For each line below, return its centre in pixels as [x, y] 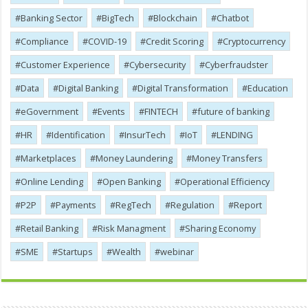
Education [268, 88]
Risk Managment [132, 228]
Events [112, 111]
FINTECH [162, 111]
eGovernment [50, 111]
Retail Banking [50, 228]
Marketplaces [49, 158]
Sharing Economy [221, 228]
